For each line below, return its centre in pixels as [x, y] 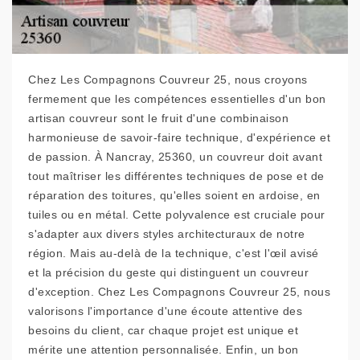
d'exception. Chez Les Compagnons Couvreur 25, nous [179, 292]
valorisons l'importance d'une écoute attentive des [165, 311]
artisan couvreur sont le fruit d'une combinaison [158, 119]
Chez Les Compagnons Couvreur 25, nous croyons [168, 80]
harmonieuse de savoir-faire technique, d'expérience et [179, 138]
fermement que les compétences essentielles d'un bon [177, 99]
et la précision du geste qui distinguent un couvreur [168, 273]
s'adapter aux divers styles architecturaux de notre [167, 234]
